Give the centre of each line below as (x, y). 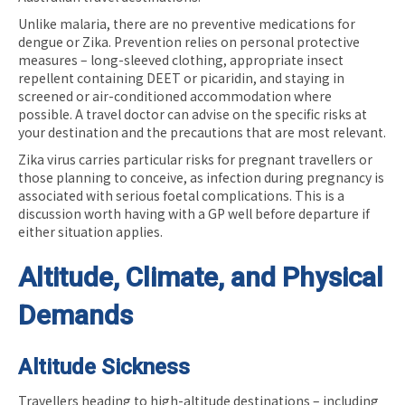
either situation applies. (90, 231)
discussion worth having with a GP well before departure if (194, 213)
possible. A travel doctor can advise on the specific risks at (193, 113)
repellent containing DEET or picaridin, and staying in (181, 77)
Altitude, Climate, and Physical (201, 277)
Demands (75, 315)
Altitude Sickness (104, 367)
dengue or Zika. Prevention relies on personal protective (189, 41)
